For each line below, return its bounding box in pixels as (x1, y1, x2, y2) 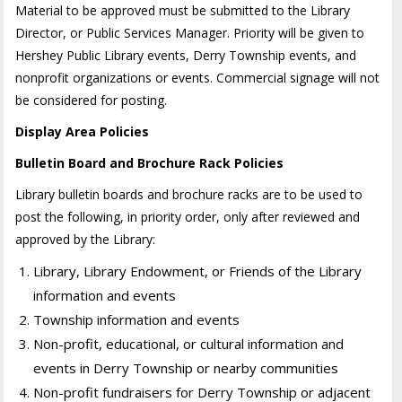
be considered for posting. (15, 91, 168, 109)
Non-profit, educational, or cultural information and (33, 334, 345, 353)
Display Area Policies (15, 122, 150, 140)
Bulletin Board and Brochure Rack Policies (15, 153, 284, 171)
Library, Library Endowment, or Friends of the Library (33, 261, 363, 280)
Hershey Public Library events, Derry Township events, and (15, 46, 357, 64)
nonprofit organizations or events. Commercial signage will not (15, 68, 380, 86)
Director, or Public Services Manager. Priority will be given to (15, 23, 365, 41)
